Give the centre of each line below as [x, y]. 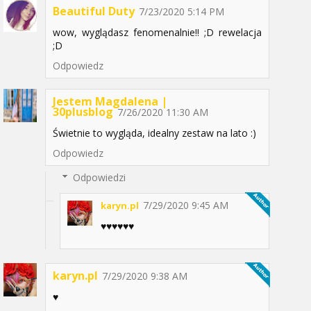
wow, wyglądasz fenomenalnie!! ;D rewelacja [157, 32]
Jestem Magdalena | [110, 101]
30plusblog [83, 111]
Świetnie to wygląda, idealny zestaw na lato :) [154, 133]
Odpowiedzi [100, 177]
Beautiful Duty [94, 11]
